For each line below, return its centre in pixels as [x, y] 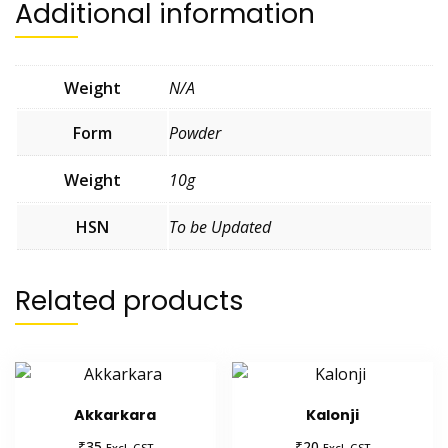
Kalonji [333, 414]
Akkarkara [115, 414]
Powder [195, 132]
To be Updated [220, 226]
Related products [129, 300]
